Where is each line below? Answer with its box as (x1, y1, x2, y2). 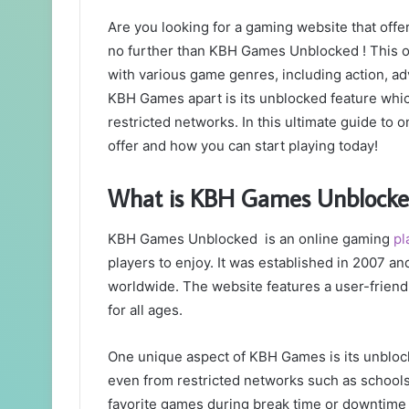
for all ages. (108, 300, 183, 319)
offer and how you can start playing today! (108, 137, 378, 155)
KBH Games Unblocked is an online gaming (108, 229, 393, 247)
